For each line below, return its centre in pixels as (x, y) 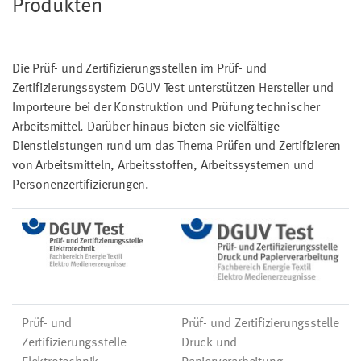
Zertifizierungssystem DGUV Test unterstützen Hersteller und (173, 88)
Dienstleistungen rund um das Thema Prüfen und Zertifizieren (177, 146)
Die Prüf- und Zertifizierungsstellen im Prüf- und (140, 69)
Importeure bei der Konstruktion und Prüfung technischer (166, 108)
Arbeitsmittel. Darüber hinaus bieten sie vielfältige (146, 127)
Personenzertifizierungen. (81, 185)
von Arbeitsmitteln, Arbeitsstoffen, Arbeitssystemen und (163, 166)
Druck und (210, 343)
